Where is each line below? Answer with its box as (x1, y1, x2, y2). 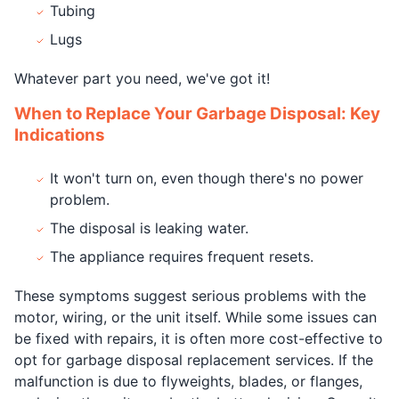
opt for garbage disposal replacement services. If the (14, 350, 373, 369)
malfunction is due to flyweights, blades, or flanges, (14, 371, 362, 390)
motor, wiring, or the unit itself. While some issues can (14, 307, 377, 326)
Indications (14, 124, 105, 145)
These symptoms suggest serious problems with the (14, 286, 366, 305)
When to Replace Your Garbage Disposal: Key (14, 102, 380, 124)
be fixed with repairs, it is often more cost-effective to (14, 329, 383, 347)
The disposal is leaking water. (50, 218, 248, 237)
